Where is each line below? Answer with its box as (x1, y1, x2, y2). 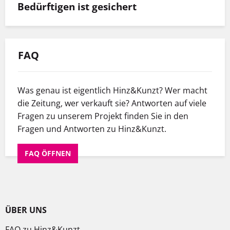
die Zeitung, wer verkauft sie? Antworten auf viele (17, 97, 206, 109)
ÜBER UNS (5, 204, 47, 216)
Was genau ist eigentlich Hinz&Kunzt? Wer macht (17, 84, 207, 96)
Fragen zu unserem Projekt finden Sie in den (17, 110, 188, 122)
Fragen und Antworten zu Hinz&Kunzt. (17, 123, 166, 135)
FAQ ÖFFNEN (25, 148, 71, 158)
